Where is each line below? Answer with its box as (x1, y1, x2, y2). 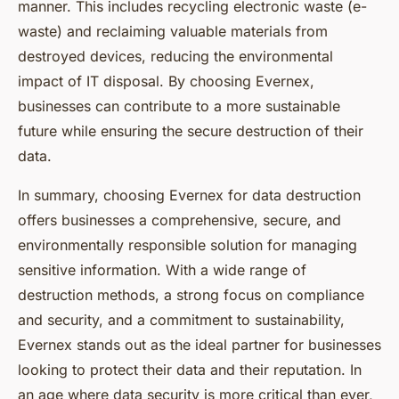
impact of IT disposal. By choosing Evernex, (18, 72, 314, 91)
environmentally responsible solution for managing (18, 236, 357, 255)
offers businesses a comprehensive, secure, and (18, 211, 341, 230)
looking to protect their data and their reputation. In (18, 361, 362, 379)
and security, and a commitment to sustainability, (18, 311, 345, 330)
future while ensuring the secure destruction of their (18, 122, 363, 141)
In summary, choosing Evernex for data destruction (18, 186, 361, 205)
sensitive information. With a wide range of (18, 261, 306, 280)
